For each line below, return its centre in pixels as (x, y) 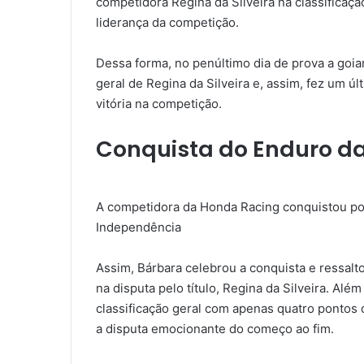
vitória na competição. (160, 104)
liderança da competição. (167, 23)
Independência (139, 227)
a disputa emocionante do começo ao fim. (215, 329)
